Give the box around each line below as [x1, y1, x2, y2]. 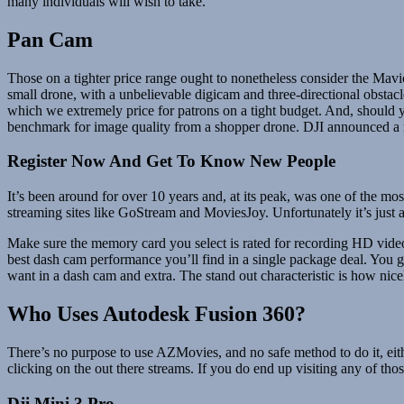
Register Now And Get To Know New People [7, 151, 335, 171]
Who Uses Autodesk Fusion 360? [7, 301, 306, 326]
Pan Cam [7, 27, 93, 51]
